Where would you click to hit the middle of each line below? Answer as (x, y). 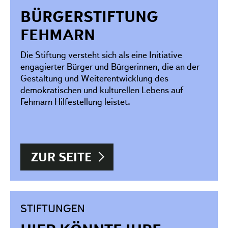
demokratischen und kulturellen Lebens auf (102, 90)
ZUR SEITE (61, 157)
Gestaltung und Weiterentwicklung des (94, 78)
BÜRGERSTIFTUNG (89, 16)
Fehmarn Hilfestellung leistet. (75, 101)
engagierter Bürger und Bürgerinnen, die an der (110, 66)
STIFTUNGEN (53, 208)
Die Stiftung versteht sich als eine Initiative (101, 54)
